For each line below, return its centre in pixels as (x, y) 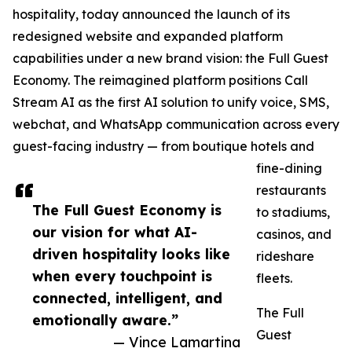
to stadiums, (293, 213)
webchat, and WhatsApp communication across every (176, 125)
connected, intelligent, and (127, 298)
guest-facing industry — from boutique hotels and (163, 147)
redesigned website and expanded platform (148, 37)
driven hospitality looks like (131, 254)
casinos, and (294, 235)
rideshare (285, 257)
